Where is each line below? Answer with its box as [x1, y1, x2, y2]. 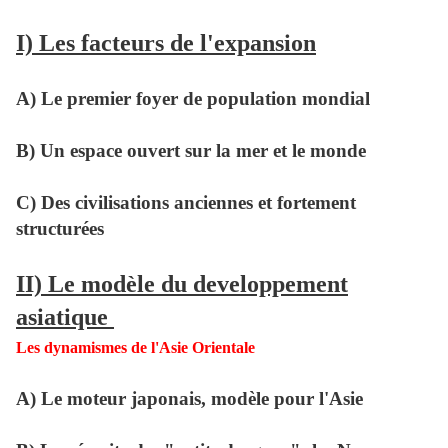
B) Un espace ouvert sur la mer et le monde [16, 140, 366, 162]
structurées [16, 218, 104, 240]
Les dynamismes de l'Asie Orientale [16, 339, 255, 357]
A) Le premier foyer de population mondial [16, 88, 370, 110]
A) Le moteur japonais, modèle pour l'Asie [16, 388, 363, 410]
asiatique [16, 304, 114, 331]
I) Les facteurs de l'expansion [16, 30, 316, 57]
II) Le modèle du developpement [16, 271, 348, 298]
